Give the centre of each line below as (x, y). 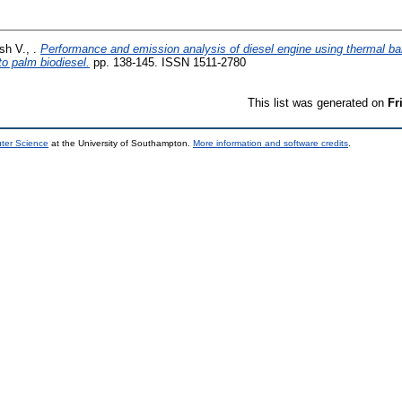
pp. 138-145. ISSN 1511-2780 (168, 62)
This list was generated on (318, 102)
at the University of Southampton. (121, 143)
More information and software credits (271, 143)
